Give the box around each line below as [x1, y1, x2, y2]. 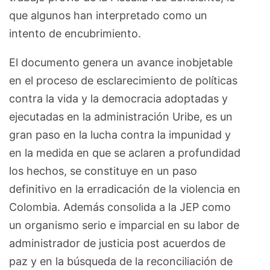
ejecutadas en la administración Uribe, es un [9, 110, 233, 123]
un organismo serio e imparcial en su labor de [9, 218, 239, 231]
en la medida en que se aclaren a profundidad [9, 146, 240, 159]
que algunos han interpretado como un [9, 8, 207, 22]
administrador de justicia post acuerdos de [9, 236, 225, 250]
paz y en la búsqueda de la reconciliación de [9, 254, 233, 268]
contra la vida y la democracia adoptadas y [9, 92, 228, 105]
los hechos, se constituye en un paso [9, 164, 197, 177]
